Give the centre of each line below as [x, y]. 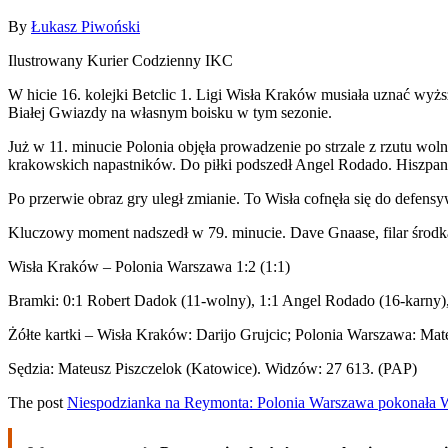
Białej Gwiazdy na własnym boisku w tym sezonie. [170, 112]
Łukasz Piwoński [85, 26]
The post [37, 402]
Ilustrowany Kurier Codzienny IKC [123, 60]
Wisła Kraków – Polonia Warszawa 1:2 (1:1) [149, 266]
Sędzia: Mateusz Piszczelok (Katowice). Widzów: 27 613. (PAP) [212, 368]
